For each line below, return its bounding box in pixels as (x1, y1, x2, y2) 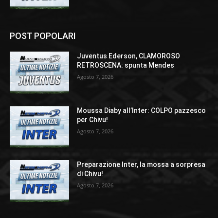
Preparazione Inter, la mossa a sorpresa (77, 161, 206, 169)
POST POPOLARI (10, 31, 76, 41)
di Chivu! (77, 170, 104, 178)
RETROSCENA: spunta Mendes (77, 61, 175, 70)
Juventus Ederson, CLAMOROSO (77, 52, 181, 60)
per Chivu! (77, 115, 109, 124)
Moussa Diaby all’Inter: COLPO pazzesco (77, 106, 206, 114)
